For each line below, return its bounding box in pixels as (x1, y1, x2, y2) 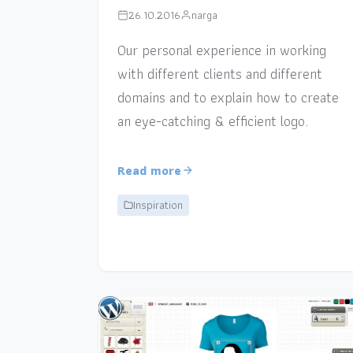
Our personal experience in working (117, 38, 326, 61)
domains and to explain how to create (117, 85, 339, 109)
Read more (117, 160, 181, 180)
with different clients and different (117, 61, 322, 85)
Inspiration (132, 195, 183, 214)
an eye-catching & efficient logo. (117, 109, 308, 132)
